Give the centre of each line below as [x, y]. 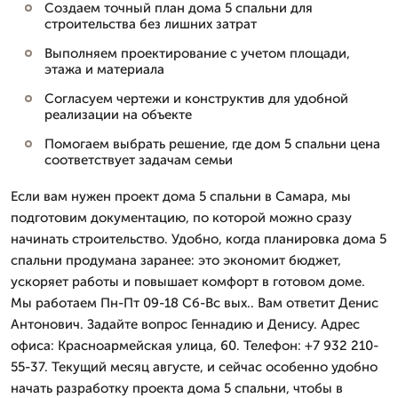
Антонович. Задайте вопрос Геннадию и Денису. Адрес [185, 324]
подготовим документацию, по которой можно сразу [181, 217]
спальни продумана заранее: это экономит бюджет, [176, 260]
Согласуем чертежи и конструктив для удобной [196, 98]
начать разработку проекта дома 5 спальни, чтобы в [177, 388]
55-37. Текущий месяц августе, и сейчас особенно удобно [194, 366]
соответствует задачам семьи [139, 159]
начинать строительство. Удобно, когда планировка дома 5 [199, 239]
